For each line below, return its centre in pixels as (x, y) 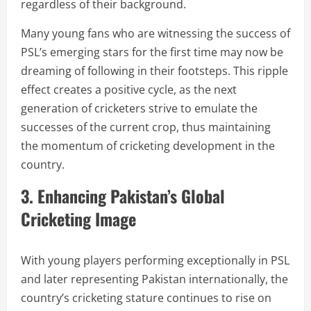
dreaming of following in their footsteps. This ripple (154, 71)
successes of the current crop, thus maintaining (146, 127)
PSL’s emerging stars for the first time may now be (152, 52)
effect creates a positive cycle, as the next (129, 90)
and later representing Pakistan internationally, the (154, 279)
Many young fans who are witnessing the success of (155, 33)
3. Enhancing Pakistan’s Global (123, 196)
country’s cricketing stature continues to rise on (146, 298)
